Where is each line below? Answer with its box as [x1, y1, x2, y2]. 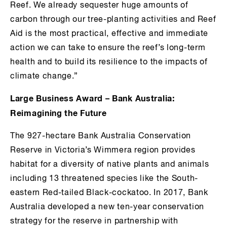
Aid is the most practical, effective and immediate [10, 30, 209, 39]
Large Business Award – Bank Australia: [10, 95, 175, 103]
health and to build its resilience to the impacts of [10, 58, 208, 67]
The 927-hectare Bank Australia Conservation [10, 132, 192, 141]
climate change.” [10, 72, 79, 81]
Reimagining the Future [10, 109, 107, 118]
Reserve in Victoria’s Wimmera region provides [10, 146, 196, 155]
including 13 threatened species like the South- [10, 175, 198, 183]
